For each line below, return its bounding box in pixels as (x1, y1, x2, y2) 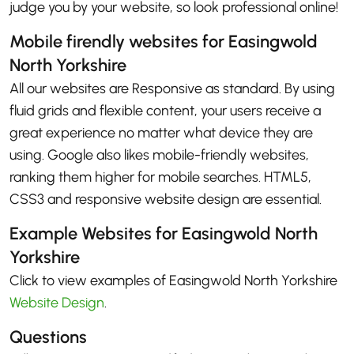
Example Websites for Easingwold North (9, 223, 318, 245)
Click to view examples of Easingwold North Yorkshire (9, 272, 337, 290)
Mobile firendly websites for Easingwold (9, 31, 318, 53)
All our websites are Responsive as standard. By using (9, 80, 335, 98)
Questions (9, 326, 87, 348)
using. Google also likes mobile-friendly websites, (9, 146, 309, 164)
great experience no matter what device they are (9, 124, 313, 142)
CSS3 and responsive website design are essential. (9, 190, 322, 209)
